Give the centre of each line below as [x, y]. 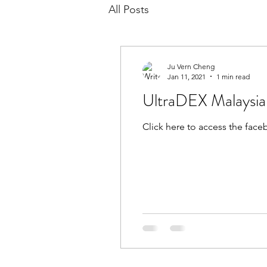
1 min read [233, 76]
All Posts [129, 10]
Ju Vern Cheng [191, 66]
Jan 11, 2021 [187, 76]
